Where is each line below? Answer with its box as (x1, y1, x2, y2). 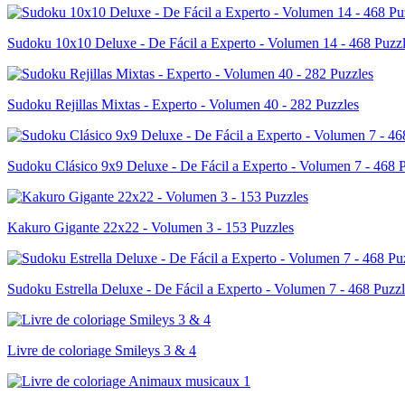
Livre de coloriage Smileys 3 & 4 (7, 342, 196, 358)
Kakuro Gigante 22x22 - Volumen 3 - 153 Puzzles (7, 219, 294, 235)
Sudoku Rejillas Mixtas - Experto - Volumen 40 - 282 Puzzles (7, 96, 359, 112)
